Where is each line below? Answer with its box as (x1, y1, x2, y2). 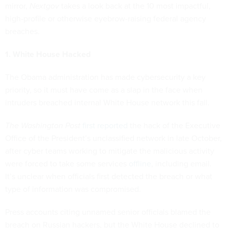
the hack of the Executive (128, 119, 220, 131)
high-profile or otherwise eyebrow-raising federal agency (5, 12, 206, 24)
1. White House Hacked (5, 48, 91, 60)
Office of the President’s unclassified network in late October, (5, 132, 222, 144)
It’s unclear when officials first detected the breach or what (5, 170, 212, 182)
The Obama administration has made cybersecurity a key (5, 71, 206, 83)
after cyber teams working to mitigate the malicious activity (5, 145, 214, 157)
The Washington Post (5, 119, 80, 131)
